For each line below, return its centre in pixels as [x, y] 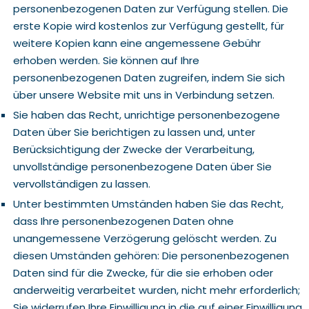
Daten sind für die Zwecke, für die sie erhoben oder [143, 273]
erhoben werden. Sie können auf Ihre [106, 60]
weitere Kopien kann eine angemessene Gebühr [137, 43]
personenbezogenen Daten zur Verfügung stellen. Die [150, 9]
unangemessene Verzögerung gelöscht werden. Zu [144, 238]
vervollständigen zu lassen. [81, 184]
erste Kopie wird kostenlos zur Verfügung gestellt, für [148, 26]
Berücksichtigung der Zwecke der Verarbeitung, [133, 149]
